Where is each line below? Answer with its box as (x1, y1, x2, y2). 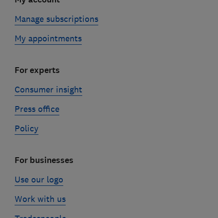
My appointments (14, 33, 82, 44)
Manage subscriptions (14, 13, 98, 24)
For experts (14, 64, 60, 76)
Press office (14, 103, 59, 114)
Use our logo (14, 174, 63, 185)
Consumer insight (14, 84, 82, 95)
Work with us (14, 193, 66, 204)
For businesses (14, 154, 73, 166)
